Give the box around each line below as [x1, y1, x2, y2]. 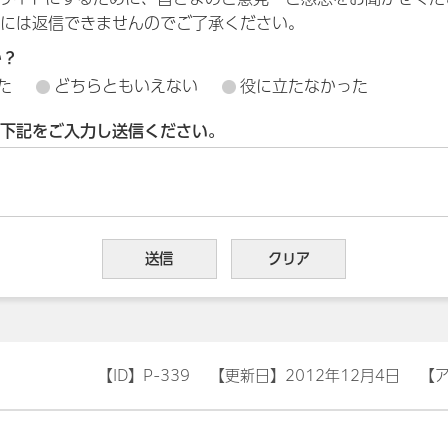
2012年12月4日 [285, 368, 400, 383]
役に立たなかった [240, 78, 368, 94]
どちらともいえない [54, 78, 198, 94]
